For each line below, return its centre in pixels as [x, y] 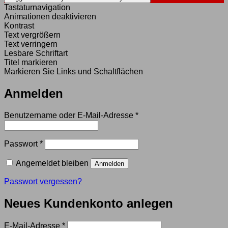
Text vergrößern [32, 35]
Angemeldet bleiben [52, 163]
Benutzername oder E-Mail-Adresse [70, 115]
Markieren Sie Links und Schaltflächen [74, 72]
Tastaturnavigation [37, 8]
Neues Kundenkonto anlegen [89, 203]
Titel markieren [31, 63]
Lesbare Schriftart [36, 53]
